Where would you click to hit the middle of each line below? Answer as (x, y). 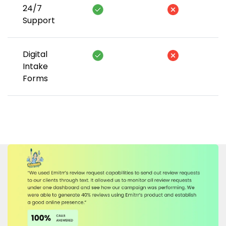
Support (39, 20)
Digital (35, 54)
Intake (35, 66)
